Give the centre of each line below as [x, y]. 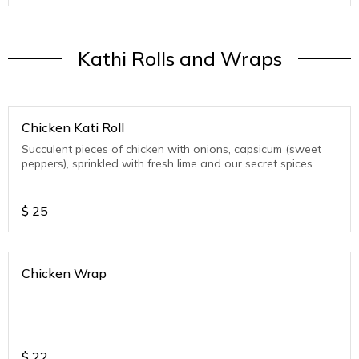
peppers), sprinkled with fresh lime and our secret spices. [168, 164]
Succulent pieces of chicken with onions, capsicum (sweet [171, 149]
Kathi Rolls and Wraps [179, 59]
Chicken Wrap [64, 274]
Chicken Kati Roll [73, 128]
